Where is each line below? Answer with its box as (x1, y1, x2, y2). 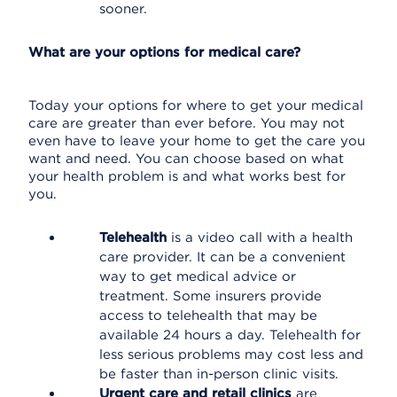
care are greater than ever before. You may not (28, 115, 345, 131)
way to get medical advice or (99, 269, 296, 284)
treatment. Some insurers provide (99, 288, 322, 304)
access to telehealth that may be (99, 307, 317, 323)
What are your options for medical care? (28, 44, 300, 60)
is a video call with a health (171, 230, 353, 245)
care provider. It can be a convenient (99, 249, 346, 265)
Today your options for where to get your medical (28, 97, 363, 113)
